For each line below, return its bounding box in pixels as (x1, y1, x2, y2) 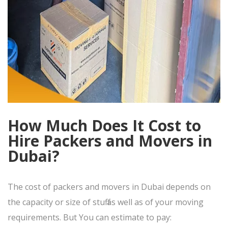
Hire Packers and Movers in (8, 130, 212, 151)
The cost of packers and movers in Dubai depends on (8, 181, 211, 192)
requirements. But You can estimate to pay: (8, 211, 172, 223)
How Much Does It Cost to (8, 115, 201, 136)
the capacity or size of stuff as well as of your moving (8, 196, 204, 208)
